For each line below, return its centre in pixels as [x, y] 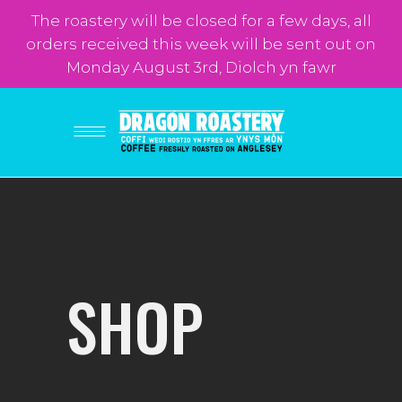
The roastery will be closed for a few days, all [201, 21]
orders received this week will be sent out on [201, 44]
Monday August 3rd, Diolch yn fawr [201, 67]
